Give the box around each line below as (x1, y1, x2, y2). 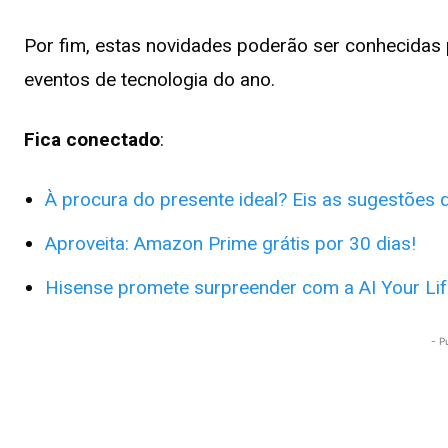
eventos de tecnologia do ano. (24, 67, 275, 91)
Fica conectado (24, 127, 160, 151)
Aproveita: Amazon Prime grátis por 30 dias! (45, 231, 416, 255)
